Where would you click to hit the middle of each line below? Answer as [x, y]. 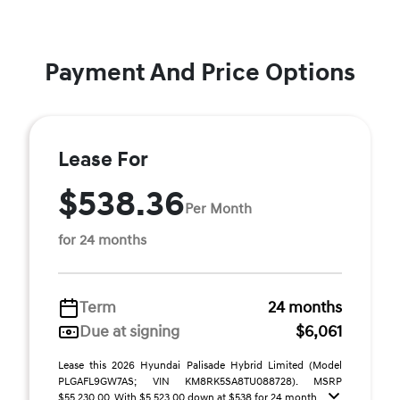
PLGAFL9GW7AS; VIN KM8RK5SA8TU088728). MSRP [200, 382]
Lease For [103, 160]
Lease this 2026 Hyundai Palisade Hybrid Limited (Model [200, 366]
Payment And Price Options [200, 73]
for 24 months [102, 240]
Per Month [218, 208]
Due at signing [129, 332]
